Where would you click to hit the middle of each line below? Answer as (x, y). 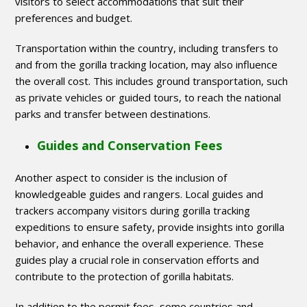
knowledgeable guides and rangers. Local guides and (139, 194)
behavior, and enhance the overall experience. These (140, 244)
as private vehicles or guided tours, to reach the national (148, 98)
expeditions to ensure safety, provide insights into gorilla (150, 227)
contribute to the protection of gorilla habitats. (125, 277)
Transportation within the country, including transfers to (147, 48)
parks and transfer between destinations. (113, 114)
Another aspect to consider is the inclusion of (121, 178)
